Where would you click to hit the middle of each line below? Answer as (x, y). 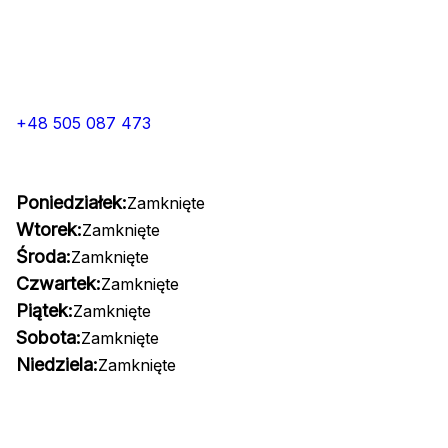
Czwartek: (58, 283)
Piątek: (44, 310)
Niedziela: (57, 364)
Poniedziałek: (71, 202)
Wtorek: (49, 229)
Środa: (43, 256)
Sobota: (48, 337)
